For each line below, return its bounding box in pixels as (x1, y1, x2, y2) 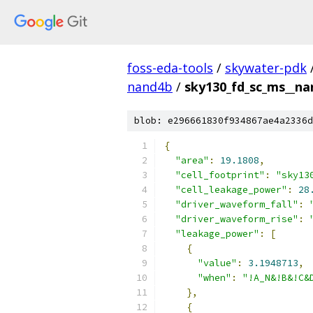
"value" (198, 257, 237, 269)
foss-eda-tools (127, 59, 213, 76)
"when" (198, 272, 231, 284)
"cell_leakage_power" (175, 184, 287, 196)
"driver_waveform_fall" (175, 198, 298, 210)
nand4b (127, 78, 173, 95)
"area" (175, 154, 209, 166)
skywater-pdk (225, 59, 307, 76)
